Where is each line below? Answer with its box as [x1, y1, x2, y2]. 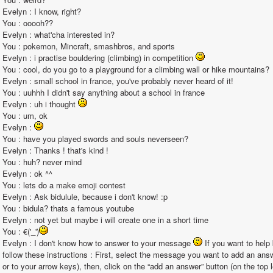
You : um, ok [2, 110, 48, 121]
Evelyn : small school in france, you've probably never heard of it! [2, 75, 233, 87]
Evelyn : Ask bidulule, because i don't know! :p [2, 191, 168, 202]
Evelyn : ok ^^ [2, 168, 52, 179]
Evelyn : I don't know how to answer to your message [2, 237, 193, 249]
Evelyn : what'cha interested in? [2, 29, 115, 40]
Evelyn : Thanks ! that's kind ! [2, 144, 108, 156]
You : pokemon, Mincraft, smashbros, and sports [2, 40, 175, 52]
